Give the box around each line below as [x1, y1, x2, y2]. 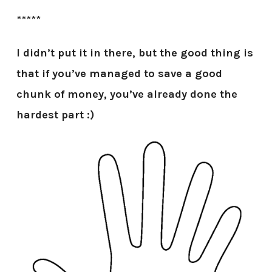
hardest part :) [16, 108, 94, 122]
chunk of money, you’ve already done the [16, 87, 237, 101]
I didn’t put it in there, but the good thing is [16, 46, 253, 60]
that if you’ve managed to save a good [16, 67, 222, 81]
